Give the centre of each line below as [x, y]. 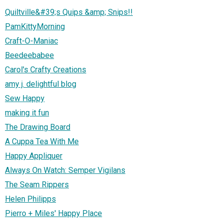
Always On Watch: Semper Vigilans [65, 170]
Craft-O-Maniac [31, 41]
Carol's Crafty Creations [46, 69]
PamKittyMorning [35, 26]
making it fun [27, 112]
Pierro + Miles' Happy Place [54, 213]
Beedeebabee [29, 55]
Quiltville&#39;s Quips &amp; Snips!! [69, 12]
